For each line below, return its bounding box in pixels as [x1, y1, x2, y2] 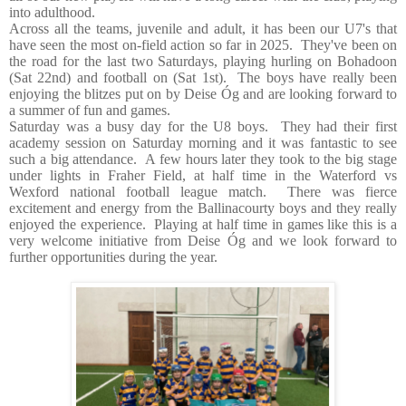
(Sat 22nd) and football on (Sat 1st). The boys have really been [9, 69, 397, 85]
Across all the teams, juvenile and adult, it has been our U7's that [9, 20, 397, 36]
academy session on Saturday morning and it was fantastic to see [9, 134, 397, 150]
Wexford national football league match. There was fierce [9, 183, 397, 199]
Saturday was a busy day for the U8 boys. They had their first [9, 118, 397, 134]
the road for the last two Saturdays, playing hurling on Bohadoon [9, 53, 397, 69]
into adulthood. [9, 4, 95, 20]
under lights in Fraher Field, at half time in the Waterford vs [9, 167, 397, 183]
